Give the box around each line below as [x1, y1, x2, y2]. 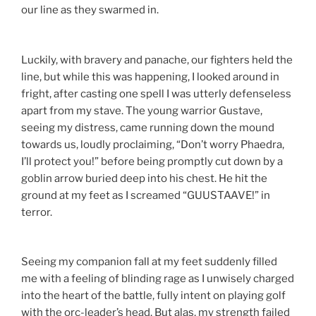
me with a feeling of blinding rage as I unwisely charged [21, 272, 294, 286]
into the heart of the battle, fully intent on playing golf [21, 289, 286, 303]
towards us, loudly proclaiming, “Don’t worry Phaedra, [21, 138, 284, 151]
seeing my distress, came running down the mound [21, 121, 274, 134]
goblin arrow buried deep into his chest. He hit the [21, 171, 267, 185]
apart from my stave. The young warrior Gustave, [21, 104, 262, 117]
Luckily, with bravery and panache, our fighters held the [21, 53, 293, 66]
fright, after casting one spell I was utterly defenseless [21, 87, 291, 100]
